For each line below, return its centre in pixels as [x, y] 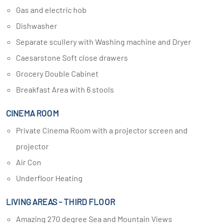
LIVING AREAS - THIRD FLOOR [60, 202]
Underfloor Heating [52, 178]
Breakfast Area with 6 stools [67, 89]
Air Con [31, 162]
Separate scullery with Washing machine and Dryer [106, 42]
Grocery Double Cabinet [60, 73]
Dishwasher [39, 26]
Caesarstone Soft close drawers [74, 57]
